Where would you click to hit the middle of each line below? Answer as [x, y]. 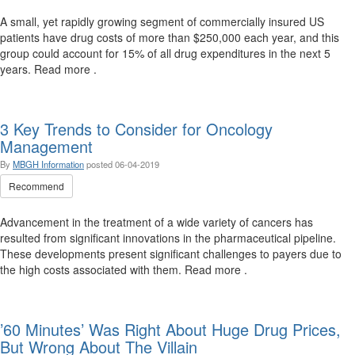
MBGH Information [48, 164]
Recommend [36, 186]
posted [101, 164]
